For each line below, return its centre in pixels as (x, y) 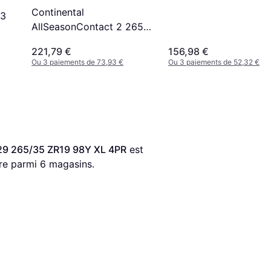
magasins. (70, 164)
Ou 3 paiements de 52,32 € (214, 62)
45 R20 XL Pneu (68, 41)
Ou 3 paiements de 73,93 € (77, 62)
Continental (58, 12)
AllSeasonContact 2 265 (87, 27)
